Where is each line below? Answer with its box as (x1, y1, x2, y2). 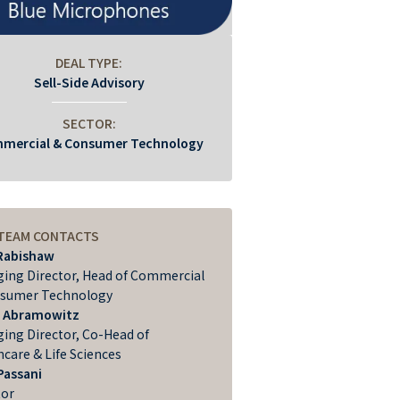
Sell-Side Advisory (33, 73, 145, 92)
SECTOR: (62, 114, 116, 133)
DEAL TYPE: (55, 54, 123, 72)
